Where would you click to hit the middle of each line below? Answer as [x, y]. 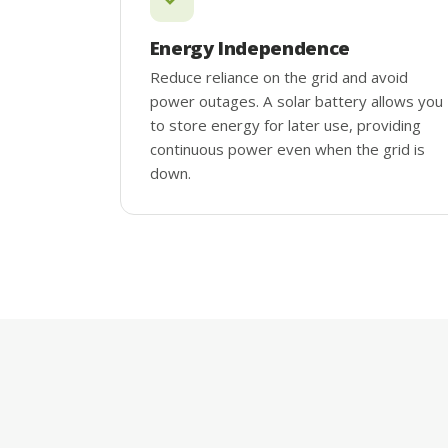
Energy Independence [249, 47]
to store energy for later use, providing [285, 124]
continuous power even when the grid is [287, 148]
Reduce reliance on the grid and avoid [278, 76]
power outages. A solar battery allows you [296, 100]
